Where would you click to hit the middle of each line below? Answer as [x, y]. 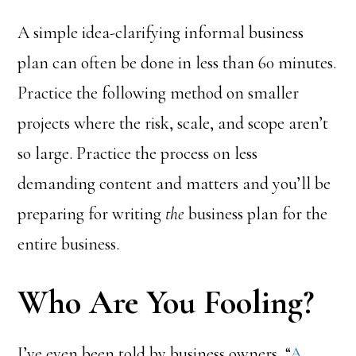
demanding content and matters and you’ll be [174, 184]
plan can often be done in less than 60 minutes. [177, 63]
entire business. [69, 244]
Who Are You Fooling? [166, 302]
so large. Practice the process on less [138, 153]
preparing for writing [92, 214]
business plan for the [256, 214]
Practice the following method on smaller [159, 93]
